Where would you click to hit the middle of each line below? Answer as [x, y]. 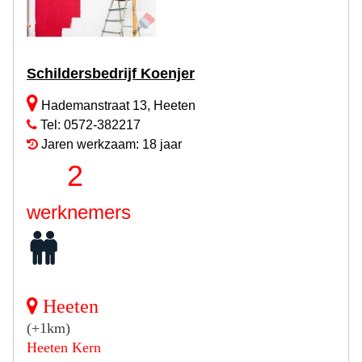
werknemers [79, 212]
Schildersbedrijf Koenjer [111, 73]
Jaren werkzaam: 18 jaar [110, 144]
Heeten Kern [64, 347]
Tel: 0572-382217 [89, 124]
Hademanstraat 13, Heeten [117, 105]
